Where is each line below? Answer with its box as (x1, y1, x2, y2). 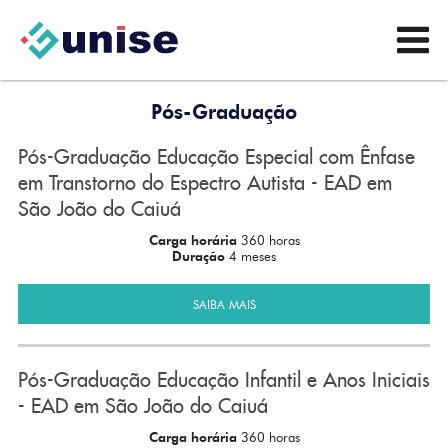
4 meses (229, 248, 276, 264)
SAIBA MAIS (192, 296, 256, 312)
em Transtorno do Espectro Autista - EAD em (17, 170, 392, 196)
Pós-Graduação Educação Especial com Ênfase (17, 144, 415, 170)
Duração (172, 248, 229, 264)
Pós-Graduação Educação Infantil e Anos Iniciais (17, 367, 430, 393)
